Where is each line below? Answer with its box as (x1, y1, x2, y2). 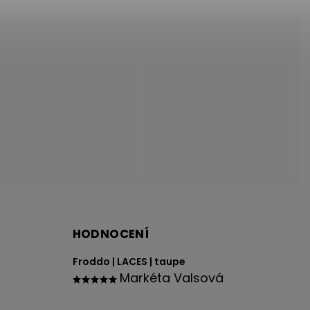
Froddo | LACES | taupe (72, 254, 185, 268)
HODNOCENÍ (72, 225, 149, 242)
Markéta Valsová (119, 268, 224, 286)
